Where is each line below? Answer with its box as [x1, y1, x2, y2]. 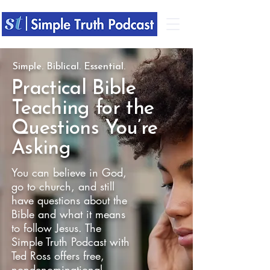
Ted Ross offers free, [11, 248, 104, 263]
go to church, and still [11, 179, 115, 193]
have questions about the [11, 193, 127, 207]
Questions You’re [11, 119, 158, 139]
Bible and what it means [11, 207, 125, 221]
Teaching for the [11, 99, 154, 119]
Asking [11, 139, 71, 159]
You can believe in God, [11, 165, 127, 180]
